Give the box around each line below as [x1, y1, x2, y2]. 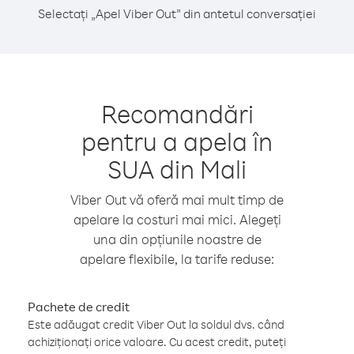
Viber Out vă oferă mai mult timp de [70, 191, 284, 208]
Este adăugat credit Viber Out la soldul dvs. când [28, 317, 284, 332]
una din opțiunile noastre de [92, 231, 262, 247]
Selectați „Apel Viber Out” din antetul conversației [38, 6, 316, 21]
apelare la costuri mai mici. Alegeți [73, 211, 281, 228]
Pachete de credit [28, 299, 130, 314]
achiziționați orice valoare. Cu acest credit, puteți [28, 334, 286, 349]
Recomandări [100, 97, 254, 130]
